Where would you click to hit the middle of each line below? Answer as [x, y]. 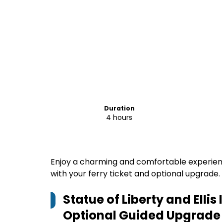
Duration [119, 108]
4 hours [119, 117]
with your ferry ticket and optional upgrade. [135, 174]
